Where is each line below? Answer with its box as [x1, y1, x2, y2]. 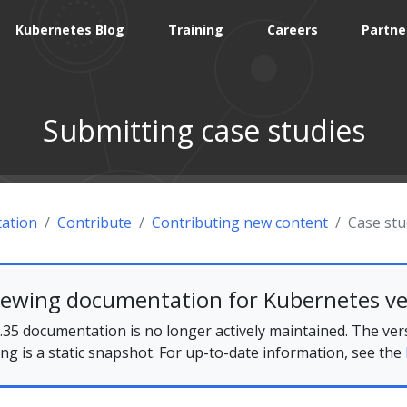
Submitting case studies [42, 110, 365, 150]
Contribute [57, 212, 132, 233]
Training [168, 20, 223, 38]
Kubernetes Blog [15, 20, 124, 38]
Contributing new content [152, 212, 328, 233]
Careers [267, 20, 318, 38]
